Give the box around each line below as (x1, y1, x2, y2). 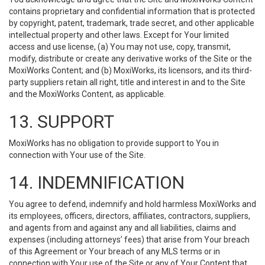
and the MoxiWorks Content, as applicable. (9, 89, 166, 99)
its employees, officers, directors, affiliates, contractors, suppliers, (9, 211, 250, 221)
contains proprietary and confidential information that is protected (9, 7, 255, 16)
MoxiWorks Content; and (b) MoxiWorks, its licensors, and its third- (9, 66, 252, 75)
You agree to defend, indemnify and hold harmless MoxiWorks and (9, 199, 256, 209)
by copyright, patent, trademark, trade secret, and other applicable (9, 18, 254, 28)
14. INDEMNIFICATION (9, 172, 185, 193)
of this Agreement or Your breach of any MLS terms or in (9, 247, 220, 256)
